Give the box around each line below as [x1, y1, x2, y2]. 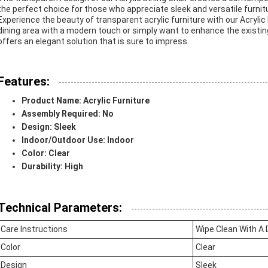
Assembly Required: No [22, 109, 114, 118]
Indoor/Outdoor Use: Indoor [22, 135, 134, 145]
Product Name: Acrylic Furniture [22, 96, 150, 105]
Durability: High [22, 162, 83, 171]
